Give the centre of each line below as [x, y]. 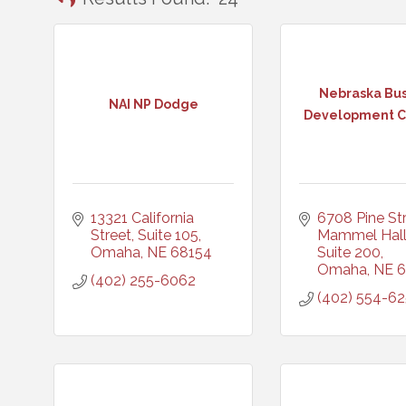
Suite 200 [349, 252]
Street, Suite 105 [145, 235]
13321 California [142, 218]
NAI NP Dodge [153, 104]
